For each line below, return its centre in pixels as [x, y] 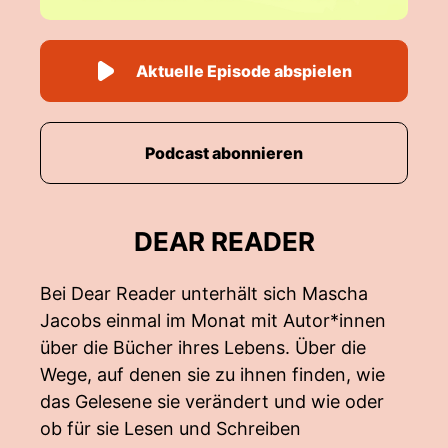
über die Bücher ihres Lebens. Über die [203, 347]
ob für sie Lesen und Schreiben [170, 428]
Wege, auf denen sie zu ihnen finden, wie [212, 374]
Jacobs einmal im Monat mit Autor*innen [213, 320]
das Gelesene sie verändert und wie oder [212, 401]
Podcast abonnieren [224, 153]
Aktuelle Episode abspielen [244, 71]
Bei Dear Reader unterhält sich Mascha [204, 293]
